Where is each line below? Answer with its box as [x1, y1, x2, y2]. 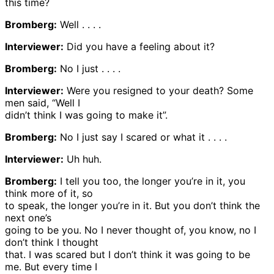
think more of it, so [5, 187, 93, 199]
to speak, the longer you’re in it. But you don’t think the [5, 199, 260, 212]
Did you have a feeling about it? [64, 40, 215, 53]
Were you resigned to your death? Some [64, 84, 253, 97]
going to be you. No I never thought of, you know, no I [5, 223, 256, 236]
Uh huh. [64, 152, 102, 165]
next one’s [5, 211, 51, 224]
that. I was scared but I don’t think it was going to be [5, 248, 250, 261]
